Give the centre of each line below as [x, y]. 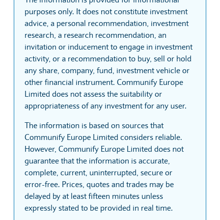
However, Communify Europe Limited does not [104, 149]
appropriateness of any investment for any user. [106, 105]
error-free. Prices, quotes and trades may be [99, 184]
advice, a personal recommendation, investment [107, 23]
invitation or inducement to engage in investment [109, 46]
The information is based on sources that [94, 125]
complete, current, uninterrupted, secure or [98, 172]
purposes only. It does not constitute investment [106, 11]
